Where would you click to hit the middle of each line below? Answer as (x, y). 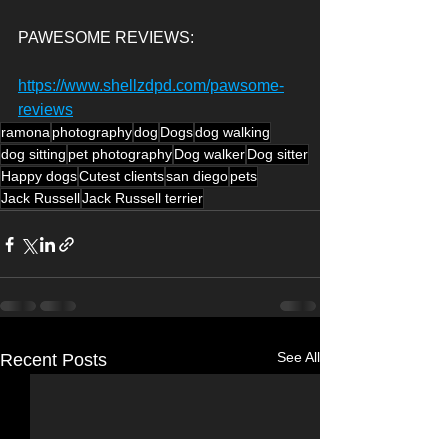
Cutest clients (121, 176)
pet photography (120, 154)
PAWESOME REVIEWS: (106, 38)
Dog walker (209, 154)
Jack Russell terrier (142, 198)
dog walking (232, 132)
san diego (197, 176)
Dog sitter (277, 154)
